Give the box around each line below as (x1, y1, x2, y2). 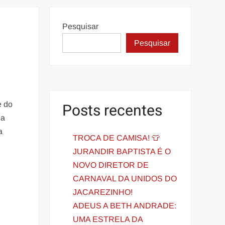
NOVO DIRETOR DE (73, 160, 149, 169)
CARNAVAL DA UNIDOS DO (73, 174, 177, 183)
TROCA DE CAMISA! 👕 (73, 133, 160, 142)
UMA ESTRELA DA (73, 214, 143, 223)
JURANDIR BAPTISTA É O (73, 147, 171, 156)
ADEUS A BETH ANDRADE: (73, 201, 177, 210)
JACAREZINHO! (73, 187, 133, 196)
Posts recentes (62, 100, 163, 122)
